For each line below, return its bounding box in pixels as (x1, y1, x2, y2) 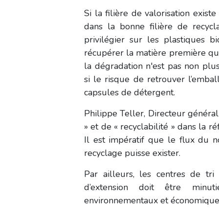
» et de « (84, 120, 121, 132)
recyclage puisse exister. (84, 147, 183, 159)
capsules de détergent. (84, 86, 175, 98)
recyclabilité (120, 120, 169, 132)
